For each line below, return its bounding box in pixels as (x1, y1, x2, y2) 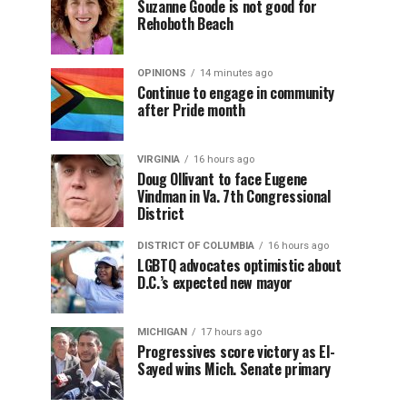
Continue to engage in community (137, 82, 335, 104)
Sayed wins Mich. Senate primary (137, 358, 332, 380)
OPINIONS (137, 67, 186, 79)
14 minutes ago (200, 67, 273, 79)
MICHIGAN (137, 326, 187, 338)
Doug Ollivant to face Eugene (137, 168, 308, 190)
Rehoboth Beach (137, 13, 233, 35)
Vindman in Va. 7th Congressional (137, 185, 331, 207)
